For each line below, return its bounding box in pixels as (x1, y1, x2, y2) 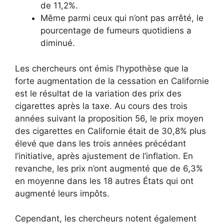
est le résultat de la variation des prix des (15, 88, 181, 98)
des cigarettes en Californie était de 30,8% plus (15, 125, 206, 136)
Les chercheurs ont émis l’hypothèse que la (15, 63, 188, 73)
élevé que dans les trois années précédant (15, 138, 186, 148)
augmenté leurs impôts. (15, 188, 109, 198)
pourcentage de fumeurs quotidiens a (40, 25, 191, 36)
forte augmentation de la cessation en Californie (15, 75, 209, 86)
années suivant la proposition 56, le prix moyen (15, 113, 203, 123)
